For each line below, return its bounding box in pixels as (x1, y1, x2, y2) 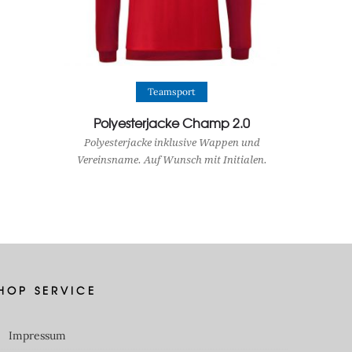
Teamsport (148, 86, 196, 98)
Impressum (8, 328, 66, 343)
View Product (134, 79, 212, 91)
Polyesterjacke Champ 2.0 (93, 113, 250, 133)
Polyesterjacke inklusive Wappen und (83, 137, 260, 149)
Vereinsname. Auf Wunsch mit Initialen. (76, 154, 267, 167)
